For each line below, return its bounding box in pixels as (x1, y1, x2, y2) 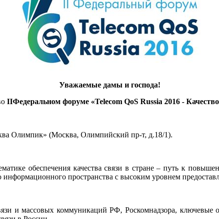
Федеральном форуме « (13, 97, 95, 106)
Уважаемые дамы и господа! (59, 80, 160, 89)
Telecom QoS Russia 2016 (95, 97, 180, 106)
